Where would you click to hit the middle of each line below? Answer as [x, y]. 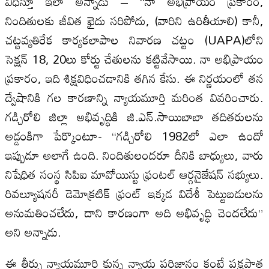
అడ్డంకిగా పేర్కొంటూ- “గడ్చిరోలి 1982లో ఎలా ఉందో [134, 135]
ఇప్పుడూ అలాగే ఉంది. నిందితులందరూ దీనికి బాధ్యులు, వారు [134, 155]
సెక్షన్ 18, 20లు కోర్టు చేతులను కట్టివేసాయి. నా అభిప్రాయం [134, 59]
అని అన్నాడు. [33, 231]
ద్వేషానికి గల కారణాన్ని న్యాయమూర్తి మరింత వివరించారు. [134, 97]
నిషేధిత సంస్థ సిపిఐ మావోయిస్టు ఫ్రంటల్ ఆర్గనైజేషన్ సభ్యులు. [134, 174]
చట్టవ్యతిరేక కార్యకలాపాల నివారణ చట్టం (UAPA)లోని [134, 39]
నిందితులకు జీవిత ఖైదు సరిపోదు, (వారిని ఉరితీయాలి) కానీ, [134, 20]
